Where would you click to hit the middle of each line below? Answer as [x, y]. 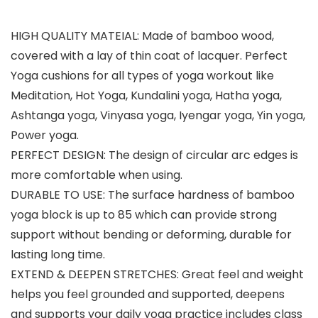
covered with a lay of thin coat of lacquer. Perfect [149, 56]
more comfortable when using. [97, 175]
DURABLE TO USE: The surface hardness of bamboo [153, 195]
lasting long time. [58, 254]
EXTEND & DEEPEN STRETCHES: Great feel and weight [157, 274]
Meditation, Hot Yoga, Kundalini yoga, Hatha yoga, [146, 95]
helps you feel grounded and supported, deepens [148, 294]
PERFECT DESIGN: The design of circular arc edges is [154, 155]
